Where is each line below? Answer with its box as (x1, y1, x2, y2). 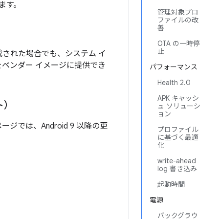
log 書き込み (157, 164, 197, 173)
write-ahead (157, 156, 196, 165)
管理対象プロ (157, 8, 198, 17)
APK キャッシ (157, 94, 199, 103)
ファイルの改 (157, 16, 198, 24)
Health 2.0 (157, 78, 191, 87)
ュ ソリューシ (157, 102, 200, 110)
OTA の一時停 (157, 39, 200, 48)
